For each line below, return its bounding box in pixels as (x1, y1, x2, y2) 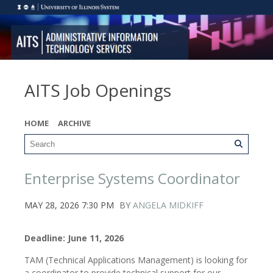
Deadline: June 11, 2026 (24, 232, 124, 244)
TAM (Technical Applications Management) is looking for (24, 253, 247, 266)
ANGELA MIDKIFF (133, 199, 204, 211)
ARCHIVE (58, 117, 91, 129)
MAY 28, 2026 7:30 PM (24, 199, 114, 211)
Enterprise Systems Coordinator (24, 168, 240, 188)
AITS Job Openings (24, 78, 171, 102)
